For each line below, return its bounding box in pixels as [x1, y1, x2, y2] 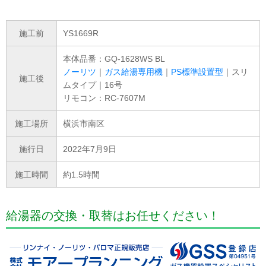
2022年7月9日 [63, 144, 116, 154]
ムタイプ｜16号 [63, 80, 122, 90]
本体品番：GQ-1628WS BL [63, 54, 165, 64]
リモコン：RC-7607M [63, 93, 145, 103]
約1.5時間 [63, 170, 100, 180]
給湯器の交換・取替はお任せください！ [6, 209, 220, 223]
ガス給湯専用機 [104, 67, 163, 77]
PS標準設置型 [171, 67, 223, 77]
